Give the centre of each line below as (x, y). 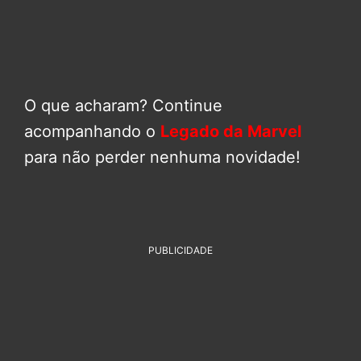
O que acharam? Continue (123, 106)
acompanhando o (92, 132)
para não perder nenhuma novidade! (162, 158)
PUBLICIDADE (180, 251)
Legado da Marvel (231, 132)
